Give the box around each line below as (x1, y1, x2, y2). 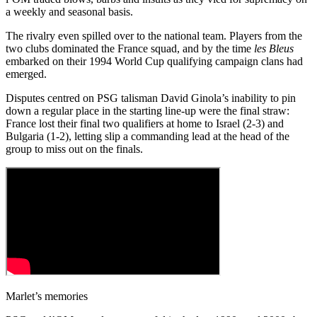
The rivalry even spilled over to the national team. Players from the (6, 29, 302, 42)
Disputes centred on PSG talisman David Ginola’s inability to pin (6, 91, 296, 104)
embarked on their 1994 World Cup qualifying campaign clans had (6, 54, 303, 67)
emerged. (6, 67, 47, 80)
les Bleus (254, 42, 294, 54)
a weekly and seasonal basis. (6, 5, 133, 18)
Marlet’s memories (6, 289, 88, 302)
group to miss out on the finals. (6, 142, 143, 155)
